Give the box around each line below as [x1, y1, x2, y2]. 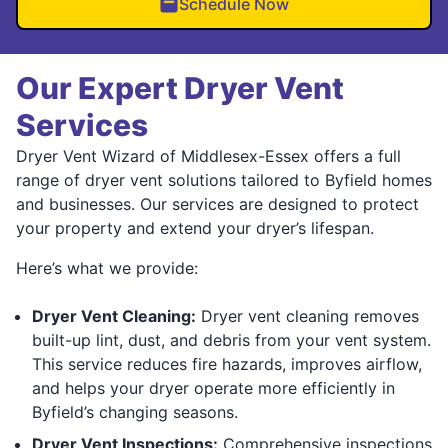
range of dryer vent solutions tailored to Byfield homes [16, 169, 432, 190]
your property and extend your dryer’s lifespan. [16, 217, 374, 238]
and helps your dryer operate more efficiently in [32, 377, 395, 398]
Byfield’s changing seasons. [32, 401, 238, 422]
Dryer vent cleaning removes [196, 305, 419, 326]
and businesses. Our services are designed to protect [16, 193, 419, 214]
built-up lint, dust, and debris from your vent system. [32, 329, 431, 350]
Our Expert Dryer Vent [16, 69, 344, 106]
